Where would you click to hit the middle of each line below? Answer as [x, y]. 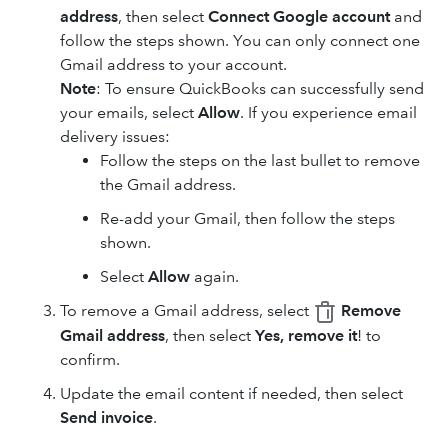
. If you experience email [328, 112]
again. [214, 276]
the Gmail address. [168, 184]
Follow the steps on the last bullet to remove [260, 160]
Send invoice [106, 418]
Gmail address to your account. [173, 64]
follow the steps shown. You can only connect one [240, 40]
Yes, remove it [306, 336]
